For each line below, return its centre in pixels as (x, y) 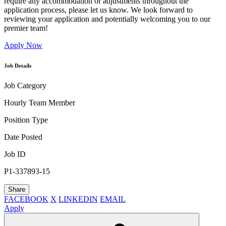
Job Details (18, 66)
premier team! (26, 28)
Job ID (15, 154)
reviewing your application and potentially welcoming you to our (107, 19)
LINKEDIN (78, 199)
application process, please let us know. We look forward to (98, 10)
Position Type (26, 120)
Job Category (25, 86)
